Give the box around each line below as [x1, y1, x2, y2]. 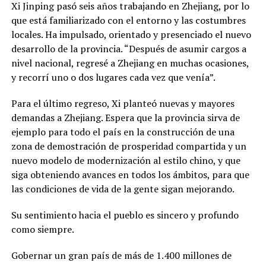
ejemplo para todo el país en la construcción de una [11, 125, 235, 138]
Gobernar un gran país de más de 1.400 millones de [11, 248, 232, 262]
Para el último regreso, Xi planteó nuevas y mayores [11, 96, 235, 110]
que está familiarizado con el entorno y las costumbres [11, 13, 246, 27]
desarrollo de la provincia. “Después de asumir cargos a [11, 42, 246, 55]
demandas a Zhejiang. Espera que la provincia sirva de [11, 110, 240, 124]
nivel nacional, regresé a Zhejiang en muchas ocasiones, [11, 56, 249, 69]
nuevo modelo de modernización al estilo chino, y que [11, 153, 240, 167]
